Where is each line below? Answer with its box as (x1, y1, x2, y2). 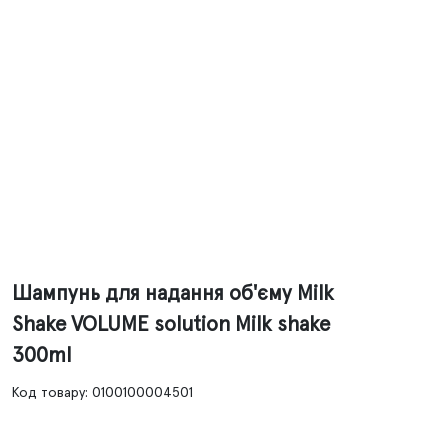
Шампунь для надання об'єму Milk (12, 284, 334, 304)
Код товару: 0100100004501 (12, 386, 193, 400)
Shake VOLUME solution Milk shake (12, 315, 330, 335)
